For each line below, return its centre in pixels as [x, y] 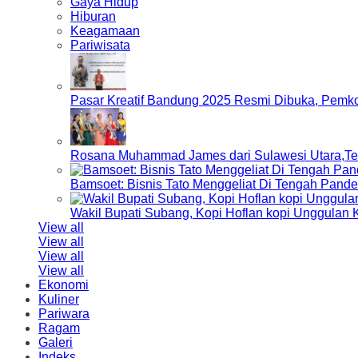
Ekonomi [64, 285]
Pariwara [64, 314]
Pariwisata [100, 45]
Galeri [56, 342]
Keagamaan [105, 31]
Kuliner [59, 299]
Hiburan [93, 16]
